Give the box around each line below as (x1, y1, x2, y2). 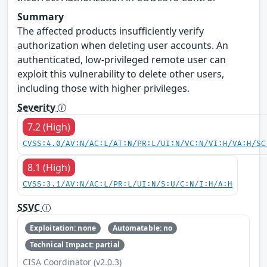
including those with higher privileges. (17, 81, 190, 95)
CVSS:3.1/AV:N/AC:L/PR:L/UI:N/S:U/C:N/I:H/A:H (23, 179, 232, 189)
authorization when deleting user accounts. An (17, 38, 228, 52)
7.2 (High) (27, 120, 70, 133)
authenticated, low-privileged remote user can (17, 52, 226, 66)
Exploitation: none (29, 222, 96, 233)
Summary (17, 10, 64, 23)
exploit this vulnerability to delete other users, (17, 67, 224, 80)
